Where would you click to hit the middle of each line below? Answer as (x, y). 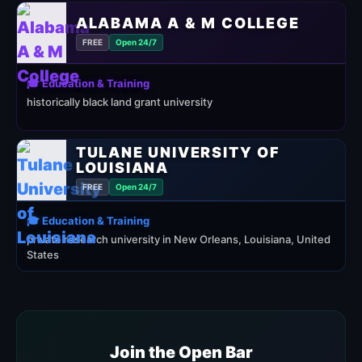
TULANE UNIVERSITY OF (178, 152)
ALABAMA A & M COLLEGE (187, 23)
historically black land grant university (120, 102)
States (43, 255)
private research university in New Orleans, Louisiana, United (179, 239)
